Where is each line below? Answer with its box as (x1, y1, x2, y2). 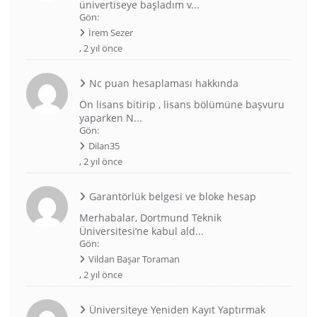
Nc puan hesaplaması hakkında (88, 76, 238, 90)
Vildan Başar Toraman (88, 252, 180, 265)
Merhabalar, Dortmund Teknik (79, 210, 221, 224)
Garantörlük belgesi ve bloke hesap (88, 189, 256, 203)
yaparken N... (79, 110, 142, 125)
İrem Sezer (88, 25, 133, 39)
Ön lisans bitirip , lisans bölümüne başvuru (79, 97, 284, 111)
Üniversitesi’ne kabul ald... (79, 224, 204, 238)
